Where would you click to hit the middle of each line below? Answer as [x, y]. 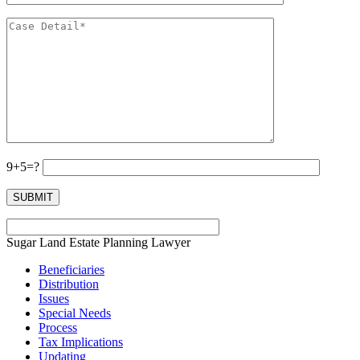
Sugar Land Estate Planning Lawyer [98, 242]
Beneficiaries [72, 269]
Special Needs [75, 313]
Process [58, 327]
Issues [54, 298]
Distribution [69, 284]
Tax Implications [81, 342]
